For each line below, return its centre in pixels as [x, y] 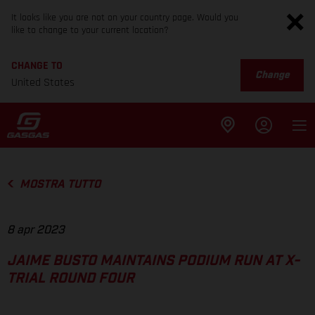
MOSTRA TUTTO [60, 184]
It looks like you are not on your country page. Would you [125, 18]
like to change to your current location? [90, 30]
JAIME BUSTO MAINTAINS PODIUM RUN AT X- [153, 261]
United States [43, 83]
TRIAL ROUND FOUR [71, 279]
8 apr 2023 [36, 230]
